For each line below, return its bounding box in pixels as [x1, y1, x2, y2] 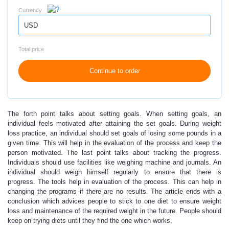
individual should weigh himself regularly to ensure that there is [8, 168, 221, 176]
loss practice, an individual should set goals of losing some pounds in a [8, 129, 221, 137]
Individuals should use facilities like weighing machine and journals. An [8, 158, 221, 166]
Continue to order [89, 67, 140, 75]
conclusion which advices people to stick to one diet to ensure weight [8, 197, 221, 205]
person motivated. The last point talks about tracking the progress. [8, 149, 221, 156]
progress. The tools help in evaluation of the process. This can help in [8, 178, 221, 186]
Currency [18, 7, 42, 13]
